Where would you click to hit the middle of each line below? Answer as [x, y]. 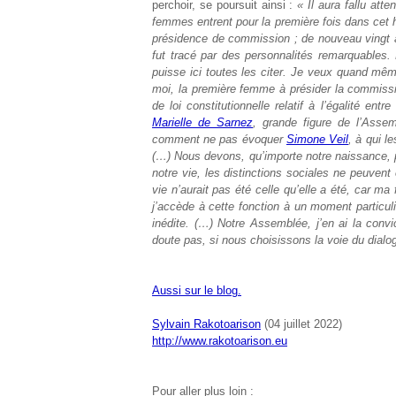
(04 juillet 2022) [301, 324]
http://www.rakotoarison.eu [220, 341]
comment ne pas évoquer [219, 139]
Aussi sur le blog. [197, 290]
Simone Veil [317, 139]
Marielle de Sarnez [203, 122]
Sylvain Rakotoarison [206, 324]
